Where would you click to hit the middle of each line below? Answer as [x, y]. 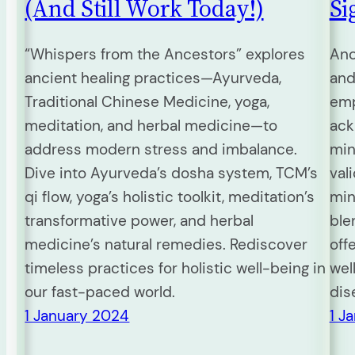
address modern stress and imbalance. [161, 150]
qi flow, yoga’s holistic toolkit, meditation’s [170, 197]
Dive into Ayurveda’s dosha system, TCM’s [172, 174]
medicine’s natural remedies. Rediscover [166, 245]
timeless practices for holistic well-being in [176, 269]
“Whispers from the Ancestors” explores [165, 55]
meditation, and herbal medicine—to [151, 126]
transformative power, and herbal [139, 221]
